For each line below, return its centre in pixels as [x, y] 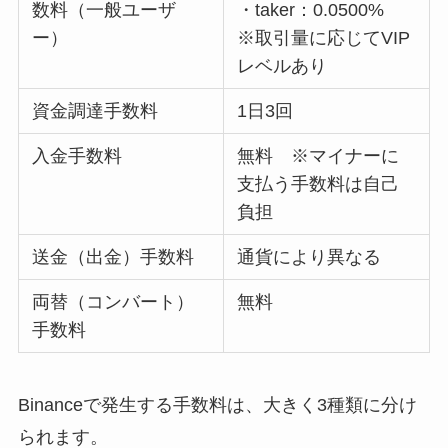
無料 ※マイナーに [318, 155]
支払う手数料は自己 [318, 183]
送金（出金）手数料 [113, 256]
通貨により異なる [309, 256]
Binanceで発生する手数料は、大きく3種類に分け [217, 404]
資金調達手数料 [95, 110]
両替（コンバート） [113, 301]
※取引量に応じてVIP [324, 37]
